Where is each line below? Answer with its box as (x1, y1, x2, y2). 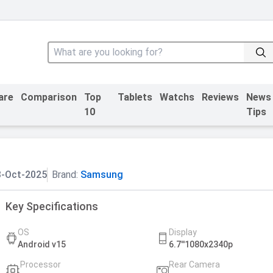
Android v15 (17, 239, 66, 249)
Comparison (21, 91, 77, 103)
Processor (19, 259, 61, 269)
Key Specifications (5, 199, 98, 213)
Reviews (202, 91, 239, 103)
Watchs (160, 91, 195, 103)
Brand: (52, 168, 80, 180)
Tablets (118, 91, 153, 103)
